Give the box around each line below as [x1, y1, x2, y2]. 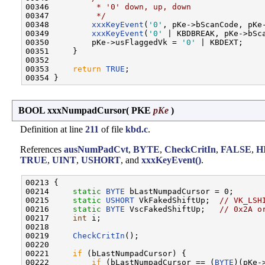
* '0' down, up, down [54, 2, 191, 11]
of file [99, 124, 125, 134]
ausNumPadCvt [64, 144, 128, 154]
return [73, 64, 101, 73]
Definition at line [20, 124, 85, 134]
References [20, 144, 64, 154]
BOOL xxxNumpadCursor [18, 105, 126, 115]
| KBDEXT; [196, 37, 243, 47]
